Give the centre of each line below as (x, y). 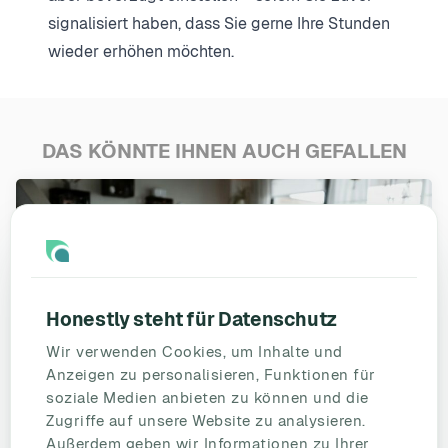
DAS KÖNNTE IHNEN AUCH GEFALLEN (224, 150)
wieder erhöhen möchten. (141, 51)
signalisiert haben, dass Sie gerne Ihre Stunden (219, 23)
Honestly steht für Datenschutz (192, 319)
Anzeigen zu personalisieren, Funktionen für (211, 374)
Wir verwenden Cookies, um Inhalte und (194, 351)
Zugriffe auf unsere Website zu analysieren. (206, 420)
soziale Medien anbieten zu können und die (207, 397)
